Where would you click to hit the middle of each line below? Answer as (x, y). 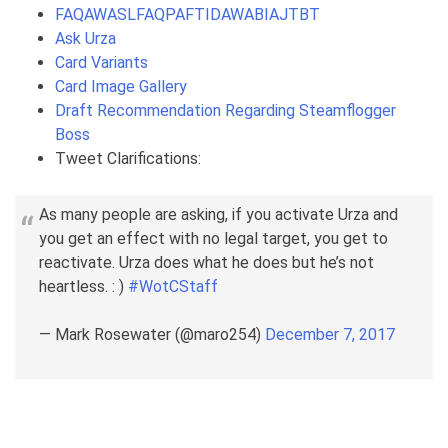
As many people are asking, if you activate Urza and (218, 215)
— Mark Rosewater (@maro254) (152, 335)
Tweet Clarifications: (128, 159)
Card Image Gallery (121, 87)
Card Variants (101, 63)
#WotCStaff (173, 287)
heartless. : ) (83, 287)
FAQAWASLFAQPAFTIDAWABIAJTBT (187, 15)
